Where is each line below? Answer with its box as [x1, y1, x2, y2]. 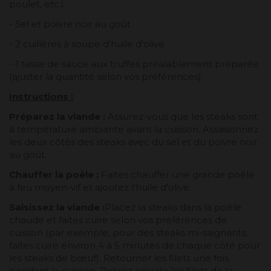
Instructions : [9, 90, 73, 102]
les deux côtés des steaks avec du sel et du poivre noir [9, 135, 257, 148]
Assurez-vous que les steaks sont [105, 110, 258, 122]
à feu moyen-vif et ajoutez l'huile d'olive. [9, 181, 191, 193]
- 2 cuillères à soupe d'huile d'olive [9, 38, 165, 50]
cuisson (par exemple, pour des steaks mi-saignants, [9, 226, 247, 238]
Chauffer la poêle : [9, 168, 99, 180]
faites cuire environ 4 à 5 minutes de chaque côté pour [9, 239, 260, 251]
